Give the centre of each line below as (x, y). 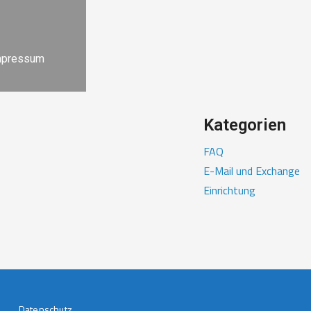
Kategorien (245, 125)
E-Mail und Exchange (252, 170)
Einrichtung (229, 190)
